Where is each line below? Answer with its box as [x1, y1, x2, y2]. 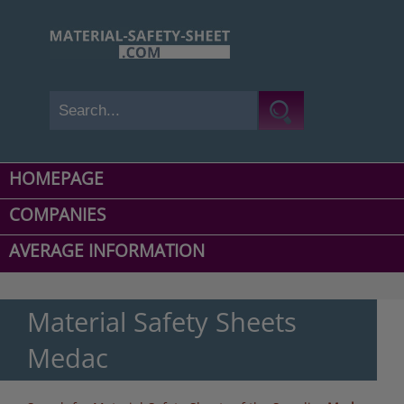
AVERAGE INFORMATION [9, 239, 205, 263]
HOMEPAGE [9, 167, 104, 191]
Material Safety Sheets [27, 304, 297, 340]
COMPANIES [9, 203, 106, 227]
